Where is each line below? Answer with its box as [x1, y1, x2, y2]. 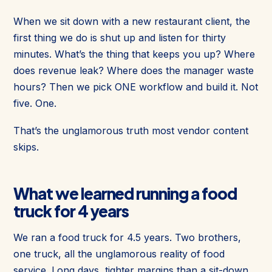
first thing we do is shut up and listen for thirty [13, 31, 226, 44]
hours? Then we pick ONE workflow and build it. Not [13, 80, 258, 93]
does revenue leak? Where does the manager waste [13, 64, 254, 76]
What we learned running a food [13, 183, 237, 203]
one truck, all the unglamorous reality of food [13, 247, 225, 260]
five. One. [13, 97, 56, 109]
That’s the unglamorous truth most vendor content [13, 124, 248, 137]
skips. [13, 140, 39, 153]
